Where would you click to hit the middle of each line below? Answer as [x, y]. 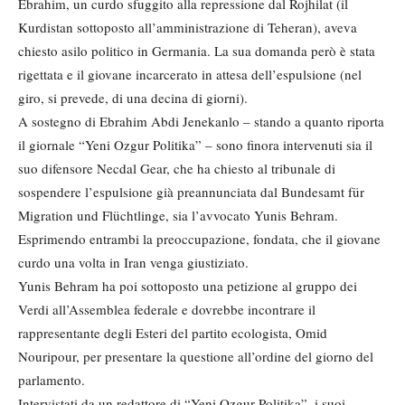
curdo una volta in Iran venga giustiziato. [133, 262]
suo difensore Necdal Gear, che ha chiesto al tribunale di [177, 168]
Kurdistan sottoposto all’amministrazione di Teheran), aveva [188, 27]
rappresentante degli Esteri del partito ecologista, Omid [173, 332]
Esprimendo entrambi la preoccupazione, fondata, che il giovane [199, 238]
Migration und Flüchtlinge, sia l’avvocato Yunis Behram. [178, 215]
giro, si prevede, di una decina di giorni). [133, 97]
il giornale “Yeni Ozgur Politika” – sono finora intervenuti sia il [195, 144]
